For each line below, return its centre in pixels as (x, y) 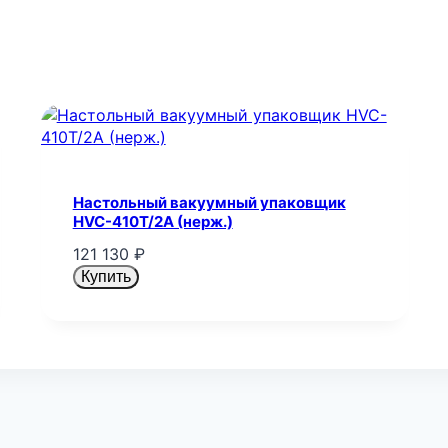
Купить (105, 277)
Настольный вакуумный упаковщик (209, 202)
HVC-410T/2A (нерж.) (152, 221)
